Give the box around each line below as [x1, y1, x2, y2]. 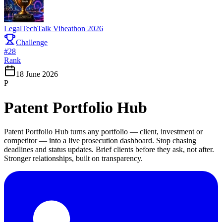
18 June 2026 [16, 70, 58, 79]
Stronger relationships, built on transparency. [4, 154, 143, 163]
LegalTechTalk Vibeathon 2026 [4, 24, 103, 33]
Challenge [16, 38, 48, 47]
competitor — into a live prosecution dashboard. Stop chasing [4, 136, 196, 145]
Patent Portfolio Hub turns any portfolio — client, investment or [4, 127, 203, 136]
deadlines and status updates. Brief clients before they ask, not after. [4, 145, 214, 154]
